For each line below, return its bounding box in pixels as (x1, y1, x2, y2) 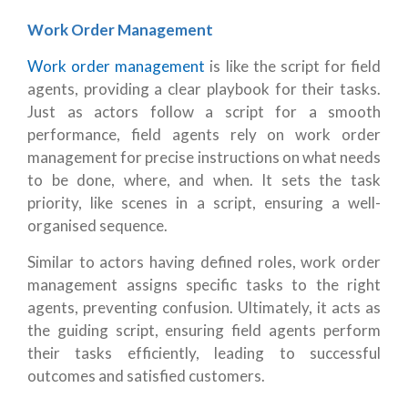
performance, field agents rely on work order (27, 125, 381, 145)
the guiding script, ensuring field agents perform (27, 321, 381, 341)
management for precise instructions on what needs (27, 148, 381, 168)
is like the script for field (205, 56, 381, 76)
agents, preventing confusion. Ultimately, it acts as (27, 298, 381, 318)
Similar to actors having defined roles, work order (27, 252, 381, 272)
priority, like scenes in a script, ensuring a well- (27, 193, 381, 213)
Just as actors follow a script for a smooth (27, 102, 381, 122)
